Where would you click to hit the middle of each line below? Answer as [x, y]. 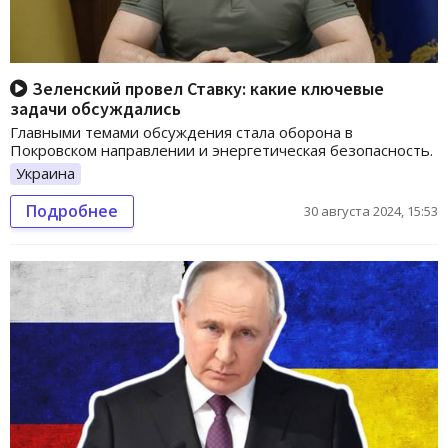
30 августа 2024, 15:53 [371, 210]
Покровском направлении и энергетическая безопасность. [221, 150]
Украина [45, 173]
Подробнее [72, 210]
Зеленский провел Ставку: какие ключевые [206, 88]
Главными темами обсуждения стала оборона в [181, 132]
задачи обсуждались [95, 108]
